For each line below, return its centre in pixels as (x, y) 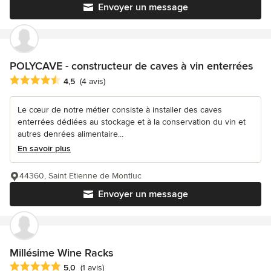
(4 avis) (93, 81)
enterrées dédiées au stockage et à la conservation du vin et (132, 122)
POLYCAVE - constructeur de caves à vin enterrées (131, 66)
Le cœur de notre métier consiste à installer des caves (120, 109)
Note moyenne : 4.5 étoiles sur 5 (78, 80)
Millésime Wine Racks (61, 253)
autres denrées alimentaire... (70, 134)
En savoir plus (44, 148)
